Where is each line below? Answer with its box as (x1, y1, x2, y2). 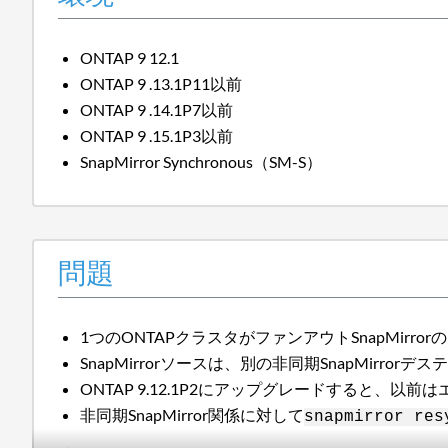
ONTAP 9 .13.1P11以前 (80, 73, 243, 93)
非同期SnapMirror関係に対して (80, 404, 305, 424)
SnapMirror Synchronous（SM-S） (80, 151, 323, 171)
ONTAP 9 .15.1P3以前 (80, 125, 234, 145)
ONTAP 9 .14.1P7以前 (80, 99, 234, 119)
